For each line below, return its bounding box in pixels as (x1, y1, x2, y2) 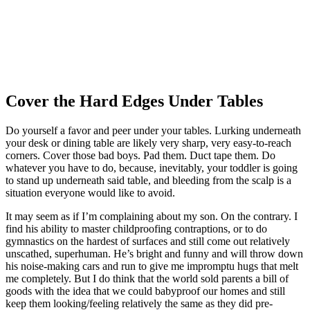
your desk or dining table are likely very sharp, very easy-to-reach (6, 137, 291, 149)
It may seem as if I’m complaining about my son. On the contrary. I (6, 210, 298, 223)
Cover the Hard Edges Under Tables (6, 92, 263, 111)
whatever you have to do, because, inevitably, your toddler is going (6, 162, 298, 174)
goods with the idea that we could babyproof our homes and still (6, 285, 285, 298)
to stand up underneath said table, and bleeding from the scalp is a (6, 174, 291, 187)
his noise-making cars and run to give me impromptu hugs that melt (6, 260, 298, 273)
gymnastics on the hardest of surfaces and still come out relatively (6, 235, 290, 248)
